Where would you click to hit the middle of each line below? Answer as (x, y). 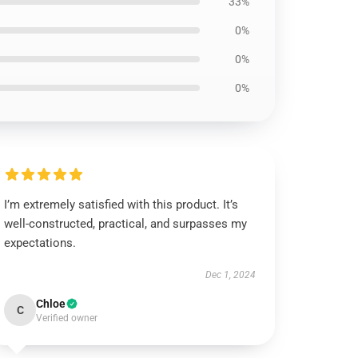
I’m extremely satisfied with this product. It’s (121, 205)
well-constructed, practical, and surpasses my (126, 224)
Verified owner (67, 318)
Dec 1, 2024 (230, 275)
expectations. (40, 243)
